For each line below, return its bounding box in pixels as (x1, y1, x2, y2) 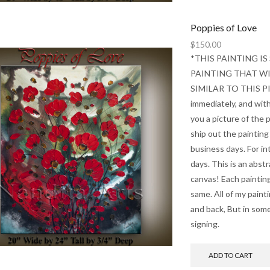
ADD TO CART (209, 250, 253, 260)
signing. (190, 218, 219, 229)
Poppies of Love (190, 21, 257, 33)
